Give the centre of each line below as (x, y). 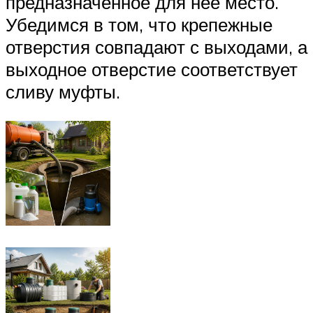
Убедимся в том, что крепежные (139, 25)
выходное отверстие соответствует (152, 70)
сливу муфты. (63, 92)
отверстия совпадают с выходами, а (156, 47)
